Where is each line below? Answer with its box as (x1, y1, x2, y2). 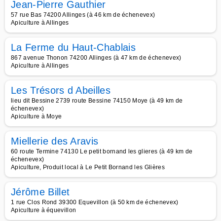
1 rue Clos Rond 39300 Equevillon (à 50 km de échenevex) (11, 199, 179, 206)
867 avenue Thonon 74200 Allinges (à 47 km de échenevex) (11, 54, 182, 61)
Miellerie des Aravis (11, 136, 99, 147)
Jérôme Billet (11, 186, 70, 197)
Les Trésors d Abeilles (11, 85, 111, 96)
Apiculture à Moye (11, 113, 62, 120)
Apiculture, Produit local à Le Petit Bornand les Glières (11, 164, 165, 171)
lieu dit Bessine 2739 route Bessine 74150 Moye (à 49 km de (11, 97, 183, 104)
